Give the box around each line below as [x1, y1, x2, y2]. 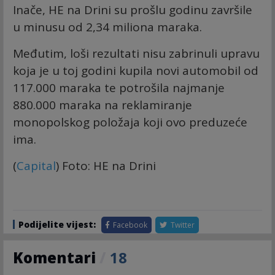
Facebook [111, 220, 147, 231]
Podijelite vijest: [18, 219, 96, 231]
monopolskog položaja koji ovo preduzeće [13, 114, 247, 131]
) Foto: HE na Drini [56, 158, 156, 174]
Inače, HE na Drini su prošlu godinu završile [13, 2, 252, 18]
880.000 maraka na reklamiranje [13, 97, 192, 114]
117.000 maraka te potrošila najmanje [13, 80, 225, 96]
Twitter [169, 220, 195, 231]
